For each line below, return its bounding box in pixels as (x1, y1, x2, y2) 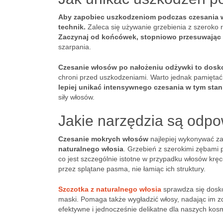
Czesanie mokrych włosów (58, 135, 148, 143)
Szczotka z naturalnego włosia (58, 185, 161, 193)
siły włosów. (58, 93, 95, 101)
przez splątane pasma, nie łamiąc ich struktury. (58, 165, 206, 173)
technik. (58, 23, 86, 31)
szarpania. (58, 43, 91, 51)
